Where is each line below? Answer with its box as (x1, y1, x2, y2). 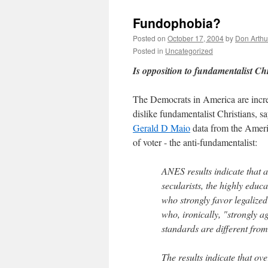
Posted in (133, 45, 163, 56)
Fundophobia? (133, 14, 221, 32)
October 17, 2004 (167, 33, 224, 43)
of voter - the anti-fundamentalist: (133, 136, 257, 148)
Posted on (133, 33, 166, 43)
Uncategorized (165, 45, 213, 56)
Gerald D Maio (133, 121, 190, 134)
